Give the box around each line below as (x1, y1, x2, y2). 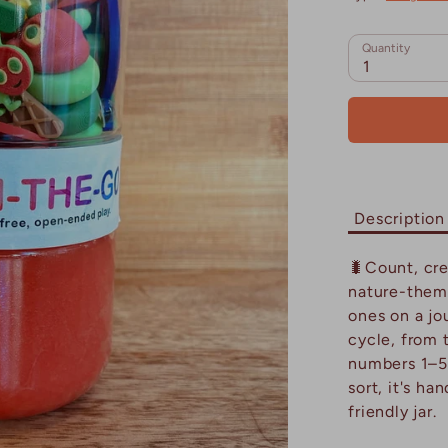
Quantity (362, 40, 411, 55)
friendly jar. (348, 402, 437, 421)
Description (354, 208, 445, 228)
